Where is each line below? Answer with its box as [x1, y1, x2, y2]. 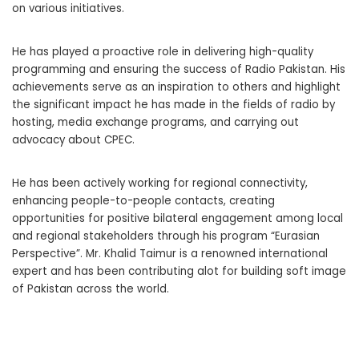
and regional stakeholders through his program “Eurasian [12, 228, 320, 244]
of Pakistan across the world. [12, 281, 169, 297]
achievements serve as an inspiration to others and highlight [12, 79, 341, 95]
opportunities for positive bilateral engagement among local [12, 211, 343, 227]
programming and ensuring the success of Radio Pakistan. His [12, 62, 345, 78]
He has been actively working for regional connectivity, [12, 175, 308, 192]
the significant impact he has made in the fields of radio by [12, 97, 335, 113]
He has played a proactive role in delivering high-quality [12, 44, 313, 60]
